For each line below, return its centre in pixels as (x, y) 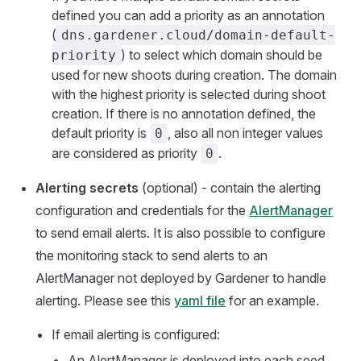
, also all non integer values (245, 133)
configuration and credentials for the (142, 210)
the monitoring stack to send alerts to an (151, 255)
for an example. (272, 301)
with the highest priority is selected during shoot (189, 94)
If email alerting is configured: (136, 334)
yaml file (200, 301)
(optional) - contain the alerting (230, 188)
